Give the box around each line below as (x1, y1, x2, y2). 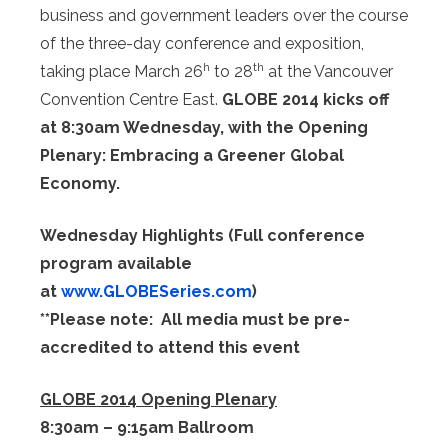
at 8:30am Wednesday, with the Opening (40, 118, 368, 138)
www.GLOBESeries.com (61, 282, 252, 302)
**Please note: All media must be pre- (40, 310, 350, 330)
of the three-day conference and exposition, (40, 34, 364, 54)
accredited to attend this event (40, 338, 300, 358)
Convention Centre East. (40, 90, 222, 110)
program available (40, 254, 192, 274)
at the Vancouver (264, 62, 393, 82)
